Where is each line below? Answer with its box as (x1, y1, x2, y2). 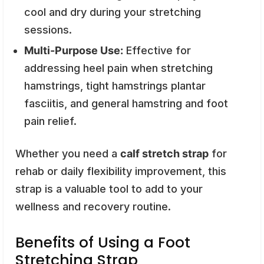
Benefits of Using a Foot (15, 232, 190, 253)
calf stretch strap (120, 147, 209, 160)
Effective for (123, 44, 191, 57)
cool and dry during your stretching (24, 5, 201, 18)
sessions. (24, 23, 72, 36)
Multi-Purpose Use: (24, 44, 123, 57)
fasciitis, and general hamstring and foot (24, 97, 228, 110)
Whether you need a (15, 147, 120, 160)
